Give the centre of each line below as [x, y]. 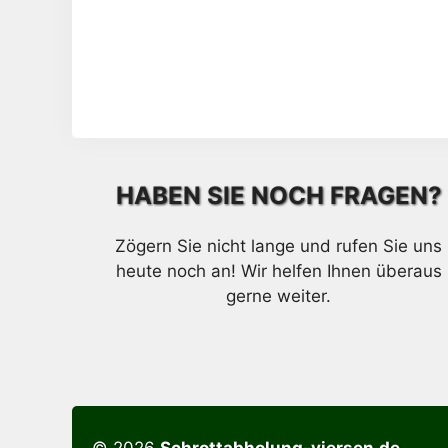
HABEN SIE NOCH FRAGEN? [278, 195]
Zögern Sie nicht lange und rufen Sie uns [279, 245]
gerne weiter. [279, 295]
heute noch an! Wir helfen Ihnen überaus [278, 270]
